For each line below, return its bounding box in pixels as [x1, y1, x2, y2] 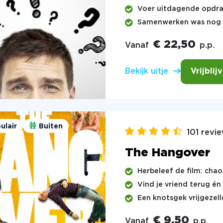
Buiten [39, 123, 63, 129]
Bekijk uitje [124, 68, 168, 76]
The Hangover [124, 147, 210, 158]
